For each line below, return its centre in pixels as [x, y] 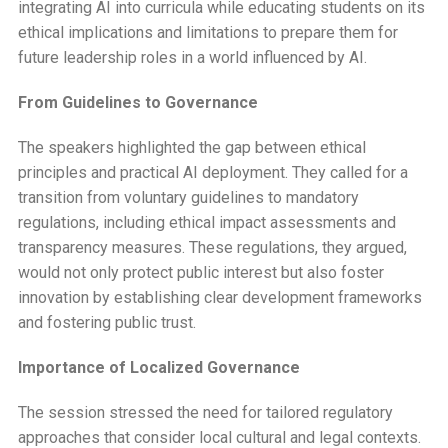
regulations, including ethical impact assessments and [206, 222]
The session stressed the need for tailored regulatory [205, 412]
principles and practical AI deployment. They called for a [212, 172]
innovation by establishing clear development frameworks [219, 297]
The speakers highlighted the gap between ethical [191, 147]
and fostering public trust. [106, 322]
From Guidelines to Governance [137, 102]
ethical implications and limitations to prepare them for [207, 32]
